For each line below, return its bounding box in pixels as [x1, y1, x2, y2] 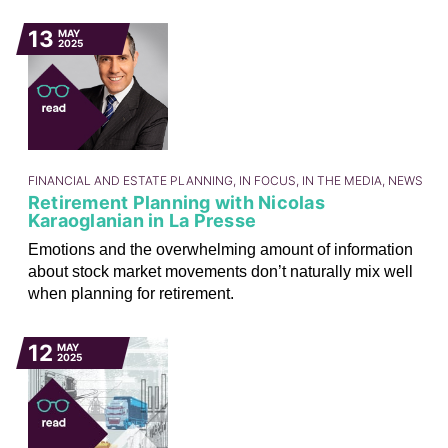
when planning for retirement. [27, 285, 234, 303]
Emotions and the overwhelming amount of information [27, 241, 413, 259]
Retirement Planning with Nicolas [27, 192, 325, 214]
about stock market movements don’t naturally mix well [27, 263, 413, 281]
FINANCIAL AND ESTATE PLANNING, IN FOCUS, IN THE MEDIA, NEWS [27, 173, 423, 189]
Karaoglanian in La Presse [27, 210, 257, 232]
